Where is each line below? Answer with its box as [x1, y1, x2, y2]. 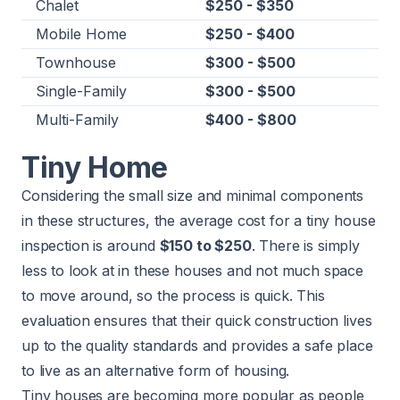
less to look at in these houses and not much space [21, 262, 363, 280]
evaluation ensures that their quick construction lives [21, 312, 372, 330]
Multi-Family [36, 111, 119, 129]
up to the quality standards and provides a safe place [21, 337, 373, 355]
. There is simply [251, 237, 361, 255]
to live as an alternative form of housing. [21, 362, 290, 380]
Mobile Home [36, 25, 127, 44]
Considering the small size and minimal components [21, 187, 364, 205]
